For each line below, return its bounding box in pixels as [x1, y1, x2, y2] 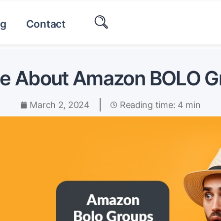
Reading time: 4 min [119, 100, 201, 110]
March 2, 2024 [30, 100, 90, 110]
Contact [26, 18, 66, 31]
